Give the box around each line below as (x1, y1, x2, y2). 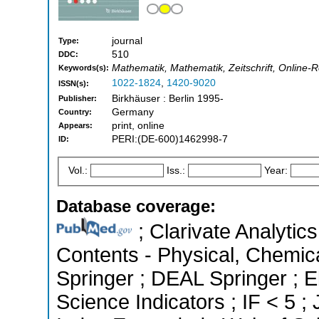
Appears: (58, 121, 93, 130)
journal (112, 36, 142, 47)
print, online (112, 120, 164, 132)
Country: (58, 108, 92, 117)
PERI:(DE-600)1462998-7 (112, 134, 228, 145)
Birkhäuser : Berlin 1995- (112, 93, 224, 105)
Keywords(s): (58, 63, 109, 73)
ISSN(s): (58, 79, 89, 88)
